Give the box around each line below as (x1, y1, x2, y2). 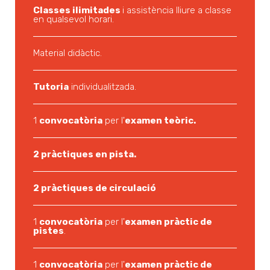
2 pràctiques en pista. (33, 149, 136, 160)
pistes (33, 225, 64, 236)
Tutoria (33, 81, 69, 92)
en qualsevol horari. (33, 14, 114, 25)
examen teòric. (125, 115, 196, 126)
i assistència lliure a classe (122, 5, 231, 16)
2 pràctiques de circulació (33, 183, 156, 193)
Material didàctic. (33, 48, 102, 58)
